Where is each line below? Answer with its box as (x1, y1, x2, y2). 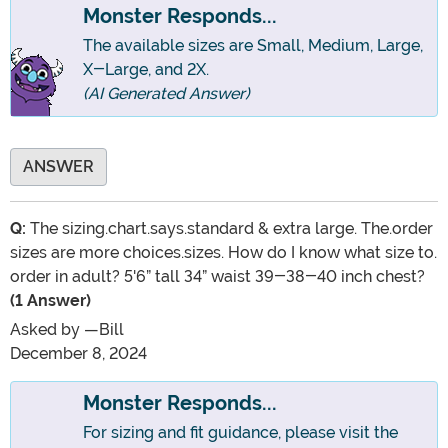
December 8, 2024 (10, 344, 147, 364)
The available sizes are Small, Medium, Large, (83, 36, 423, 56)
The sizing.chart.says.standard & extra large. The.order (26, 219, 433, 239)
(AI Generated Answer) (83, 84, 250, 104)
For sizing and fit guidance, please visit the (83, 423, 398, 443)
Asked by (10, 320, 84, 340)
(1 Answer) (10, 291, 91, 311)
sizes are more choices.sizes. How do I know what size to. (10, 243, 437, 263)
